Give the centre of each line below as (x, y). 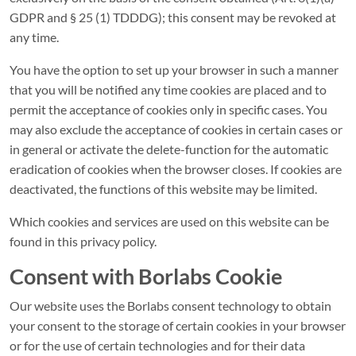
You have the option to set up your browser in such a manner (174, 70)
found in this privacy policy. (83, 241)
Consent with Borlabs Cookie (146, 276)
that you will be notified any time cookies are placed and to (168, 89)
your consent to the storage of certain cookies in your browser (178, 325)
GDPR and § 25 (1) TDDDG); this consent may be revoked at (173, 17)
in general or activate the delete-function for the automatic (169, 149)
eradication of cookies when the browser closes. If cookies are (176, 169)
